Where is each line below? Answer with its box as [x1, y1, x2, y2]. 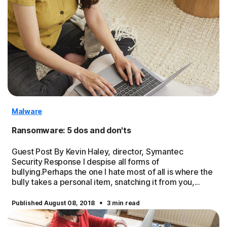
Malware [12, 107, 42, 116]
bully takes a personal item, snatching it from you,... [12, 177, 200, 187]
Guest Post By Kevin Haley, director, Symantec [12, 146, 183, 157]
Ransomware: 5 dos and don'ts [12, 125, 131, 135]
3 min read [107, 199, 140, 207]
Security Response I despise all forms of [12, 157, 159, 167]
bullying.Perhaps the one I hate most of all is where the [12, 167, 213, 177]
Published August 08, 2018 [12, 199, 96, 207]
